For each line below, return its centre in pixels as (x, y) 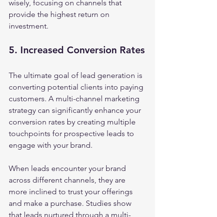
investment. (29, 26)
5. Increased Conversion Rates (77, 50)
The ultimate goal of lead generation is (77, 75)
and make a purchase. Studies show (71, 203)
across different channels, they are (68, 180)
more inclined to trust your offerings (72, 192)
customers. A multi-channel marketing (75, 99)
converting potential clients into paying (77, 87)
